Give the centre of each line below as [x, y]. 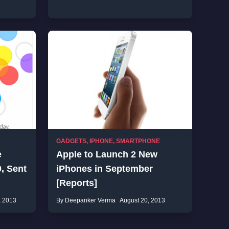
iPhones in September [105, 169]
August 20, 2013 [142, 200]
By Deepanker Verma [86, 200]
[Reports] [77, 183]
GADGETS [71, 141]
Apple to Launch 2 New [107, 154]
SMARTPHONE [138, 141]
